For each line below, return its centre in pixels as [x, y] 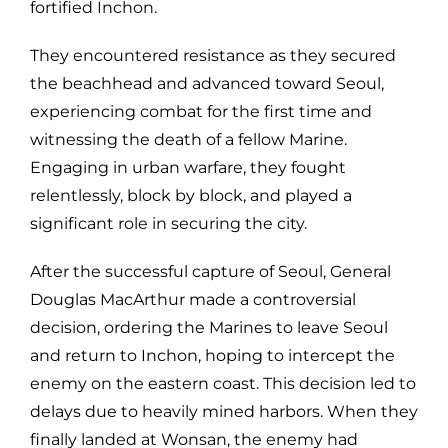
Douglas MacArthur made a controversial [192, 299]
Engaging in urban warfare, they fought [187, 167]
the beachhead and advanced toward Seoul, [206, 83]
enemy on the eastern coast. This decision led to [222, 383]
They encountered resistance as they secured [212, 55]
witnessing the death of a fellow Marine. [188, 139]
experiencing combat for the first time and [200, 111]
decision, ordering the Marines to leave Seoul [208, 327]
